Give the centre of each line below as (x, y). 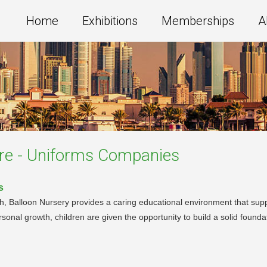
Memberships (198, 21)
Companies (136, 155)
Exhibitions (110, 21)
